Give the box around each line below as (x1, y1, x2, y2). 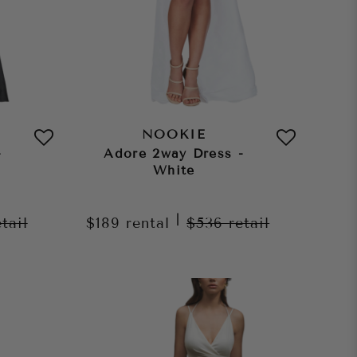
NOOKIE (141, 126, 206, 142)
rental (126, 214, 171, 232)
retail (229, 214, 270, 232)
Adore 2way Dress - (104, 145, 245, 161)
